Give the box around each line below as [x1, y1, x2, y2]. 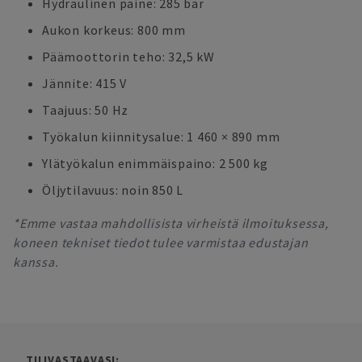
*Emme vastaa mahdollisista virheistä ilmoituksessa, [13, 215, 329, 231]
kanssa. [13, 254, 59, 270]
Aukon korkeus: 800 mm [42, 22, 186, 38]
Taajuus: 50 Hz [42, 102, 129, 118]
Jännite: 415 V [42, 75, 128, 91]
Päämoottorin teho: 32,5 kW [42, 48, 215, 65]
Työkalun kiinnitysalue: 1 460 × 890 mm [42, 128, 280, 145]
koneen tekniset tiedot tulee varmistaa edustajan [13, 234, 309, 250]
